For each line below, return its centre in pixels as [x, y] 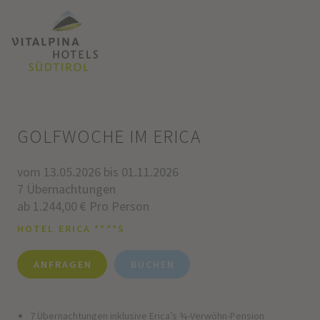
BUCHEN [153, 265]
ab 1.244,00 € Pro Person [83, 206]
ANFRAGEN [63, 265]
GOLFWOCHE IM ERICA [109, 137]
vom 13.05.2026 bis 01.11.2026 [97, 171]
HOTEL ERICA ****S [71, 228]
